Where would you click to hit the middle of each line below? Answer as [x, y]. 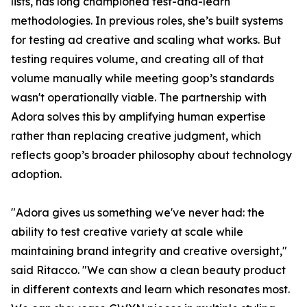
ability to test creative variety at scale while [127, 232]
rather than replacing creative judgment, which [136, 136]
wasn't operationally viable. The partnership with [139, 98]
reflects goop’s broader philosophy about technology [151, 155]
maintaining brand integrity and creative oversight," [149, 251]
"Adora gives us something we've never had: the [138, 213]
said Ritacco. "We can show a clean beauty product [148, 270]
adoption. [36, 174]
